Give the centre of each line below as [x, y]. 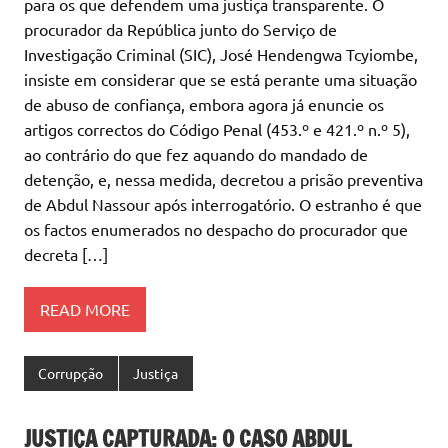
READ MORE [85, 308]
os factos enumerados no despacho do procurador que [216, 229]
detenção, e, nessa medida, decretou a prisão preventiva [223, 179]
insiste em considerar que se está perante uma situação [220, 79]
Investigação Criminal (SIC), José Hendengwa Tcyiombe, [221, 54]
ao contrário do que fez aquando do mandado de [196, 154]
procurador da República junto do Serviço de [180, 29]
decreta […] [66, 254]
